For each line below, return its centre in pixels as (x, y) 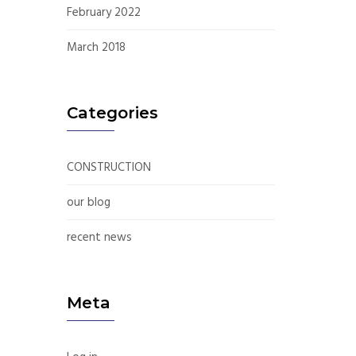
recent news (99, 237)
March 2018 (96, 47)
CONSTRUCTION (108, 167)
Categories (112, 112)
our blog (88, 202)
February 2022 (103, 12)
